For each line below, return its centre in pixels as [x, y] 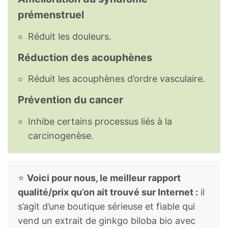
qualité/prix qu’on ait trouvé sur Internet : [108, 192]
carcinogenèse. [61, 136]
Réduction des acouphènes [85, 57]
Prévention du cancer [70, 100]
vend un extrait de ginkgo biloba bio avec [107, 221]
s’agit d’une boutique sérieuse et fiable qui [106, 207]
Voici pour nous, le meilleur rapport [104, 178]
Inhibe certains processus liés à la [100, 122]
